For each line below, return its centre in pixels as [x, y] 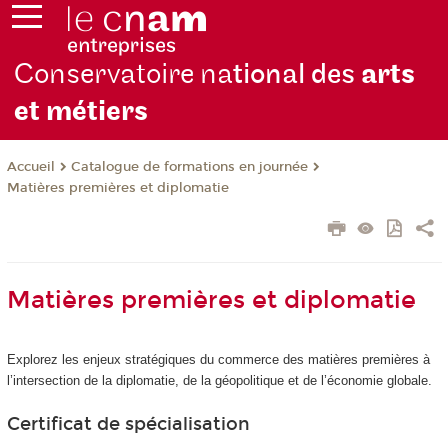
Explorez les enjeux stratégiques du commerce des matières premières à [218, 360]
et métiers [81, 112]
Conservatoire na [124, 75]
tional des [297, 75]
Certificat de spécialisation [128, 423]
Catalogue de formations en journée [189, 167]
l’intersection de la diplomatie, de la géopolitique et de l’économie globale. [219, 381]
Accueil [30, 167]
